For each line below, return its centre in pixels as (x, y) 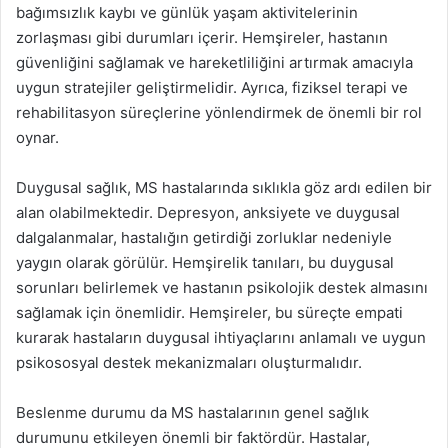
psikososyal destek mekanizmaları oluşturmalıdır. (189, 362)
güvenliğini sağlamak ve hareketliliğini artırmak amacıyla (214, 62)
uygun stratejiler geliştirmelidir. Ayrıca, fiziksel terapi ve (212, 87)
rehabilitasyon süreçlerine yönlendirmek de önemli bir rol (219, 112)
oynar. (37, 137)
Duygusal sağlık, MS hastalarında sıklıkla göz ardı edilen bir (224, 187)
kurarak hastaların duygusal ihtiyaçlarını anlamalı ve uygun (221, 337)
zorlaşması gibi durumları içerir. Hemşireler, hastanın (202, 37)
